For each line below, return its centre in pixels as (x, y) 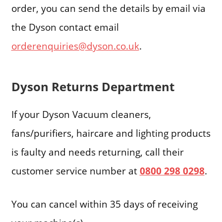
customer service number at (75, 171)
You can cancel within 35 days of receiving (104, 204)
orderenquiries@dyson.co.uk (75, 46)
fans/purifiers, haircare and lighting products (111, 133)
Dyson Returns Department (93, 87)
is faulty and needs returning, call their (97, 152)
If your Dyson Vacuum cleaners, (81, 114)
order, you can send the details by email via (108, 8)
